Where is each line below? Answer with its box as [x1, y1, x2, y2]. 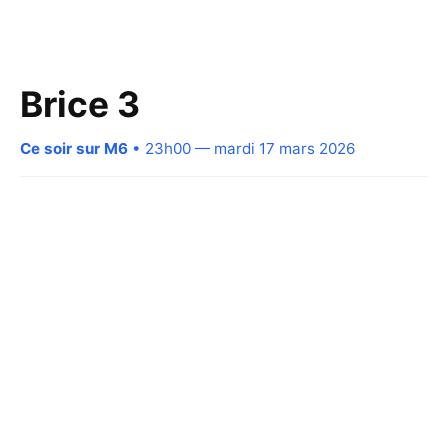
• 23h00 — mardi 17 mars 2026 [128, 138, 355, 158]
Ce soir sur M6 [20, 138, 128, 158]
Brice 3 [20, 82, 140, 126]
